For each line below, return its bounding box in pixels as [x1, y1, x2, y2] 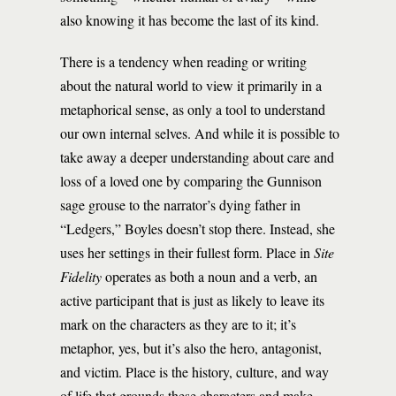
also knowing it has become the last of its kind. [60, 11, 319, 29]
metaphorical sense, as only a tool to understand [60, 100, 325, 118]
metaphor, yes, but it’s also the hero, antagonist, [60, 339, 322, 357]
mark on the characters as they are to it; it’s [60, 315, 296, 333]
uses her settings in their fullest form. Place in [60, 243, 314, 262]
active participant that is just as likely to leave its [60, 291, 324, 309]
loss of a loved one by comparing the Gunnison [60, 171, 322, 190]
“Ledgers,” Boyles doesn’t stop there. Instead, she [60, 219, 335, 238]
